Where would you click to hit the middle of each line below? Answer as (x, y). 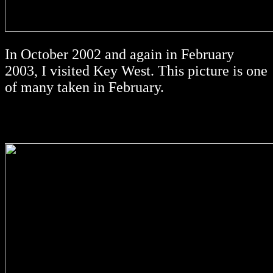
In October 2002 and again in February (119, 55)
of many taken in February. (84, 87)
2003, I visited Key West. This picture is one (136, 71)
